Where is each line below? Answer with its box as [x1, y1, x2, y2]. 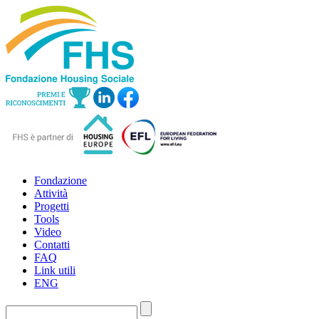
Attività [34, 187, 68, 199]
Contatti [34, 239, 70, 251]
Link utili [34, 264, 75, 276]
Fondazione [34, 174, 87, 187]
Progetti [34, 200, 69, 212]
